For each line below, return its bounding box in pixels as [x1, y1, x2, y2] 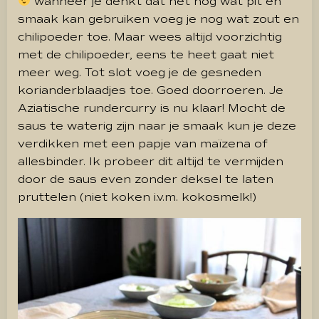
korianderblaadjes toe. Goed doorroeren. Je [18, 83, 283, 98]
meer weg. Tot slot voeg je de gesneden [18, 65, 261, 80]
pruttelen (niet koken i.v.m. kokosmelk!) [18, 189, 256, 204]
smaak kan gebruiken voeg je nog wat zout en [18, 11, 299, 26]
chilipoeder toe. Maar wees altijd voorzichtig [18, 29, 282, 44]
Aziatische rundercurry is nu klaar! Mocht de [18, 100, 286, 115]
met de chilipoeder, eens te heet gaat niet [18, 47, 274, 62]
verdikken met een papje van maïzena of [18, 136, 268, 151]
